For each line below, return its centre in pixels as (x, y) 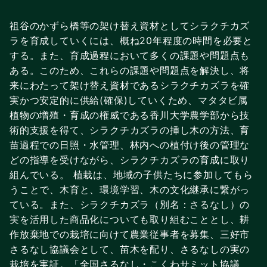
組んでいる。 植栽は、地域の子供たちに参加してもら (131, 174)
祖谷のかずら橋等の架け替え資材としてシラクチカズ (130, 25)
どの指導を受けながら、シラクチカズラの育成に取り (130, 159)
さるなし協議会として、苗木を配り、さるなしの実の (130, 249)
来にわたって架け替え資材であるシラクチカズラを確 (130, 85)
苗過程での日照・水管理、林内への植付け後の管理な (130, 145)
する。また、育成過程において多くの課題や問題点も (130, 55)
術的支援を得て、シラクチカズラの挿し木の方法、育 (130, 130)
